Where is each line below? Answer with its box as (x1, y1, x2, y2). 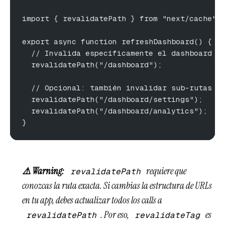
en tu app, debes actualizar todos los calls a (22, 194, 162, 206)
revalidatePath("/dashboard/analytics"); (22, 105, 207, 116)
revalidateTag (135, 209, 200, 220)
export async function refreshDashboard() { (22, 36, 212, 46)
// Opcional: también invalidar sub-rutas (22, 82, 212, 92)
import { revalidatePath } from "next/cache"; (22, 13, 221, 23)
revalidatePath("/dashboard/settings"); (22, 94, 203, 104)
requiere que (145, 165, 186, 177)
